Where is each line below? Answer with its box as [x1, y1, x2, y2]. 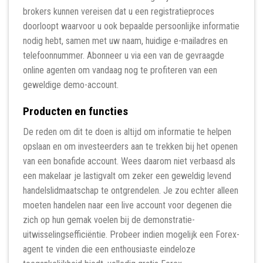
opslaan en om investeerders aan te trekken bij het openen [23, 140, 238, 152]
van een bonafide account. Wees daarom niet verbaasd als [23, 155, 235, 167]
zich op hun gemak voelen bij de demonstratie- [23, 214, 195, 225]
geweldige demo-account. [23, 79, 119, 91]
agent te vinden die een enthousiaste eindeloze [23, 243, 195, 255]
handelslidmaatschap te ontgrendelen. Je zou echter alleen [23, 184, 238, 196]
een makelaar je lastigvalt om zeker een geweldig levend [23, 170, 231, 181]
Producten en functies [23, 104, 128, 118]
